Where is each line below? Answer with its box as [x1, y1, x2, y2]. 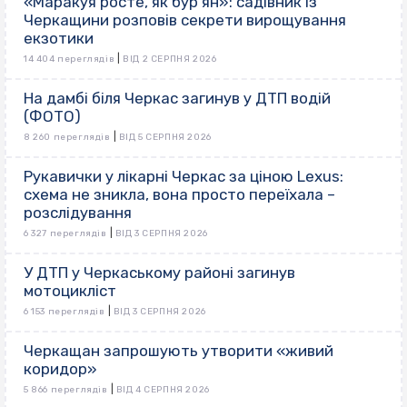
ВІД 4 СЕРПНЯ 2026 [115, 383, 210, 395]
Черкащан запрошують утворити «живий [24, 341, 333, 360]
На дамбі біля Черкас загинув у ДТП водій [24, 88, 331, 107]
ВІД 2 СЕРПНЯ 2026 [123, 53, 217, 65]
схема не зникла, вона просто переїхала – [24, 184, 335, 203]
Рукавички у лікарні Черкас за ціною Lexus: [24, 166, 343, 185]
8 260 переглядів [24, 131, 111, 143]
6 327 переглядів [24, 227, 107, 239]
